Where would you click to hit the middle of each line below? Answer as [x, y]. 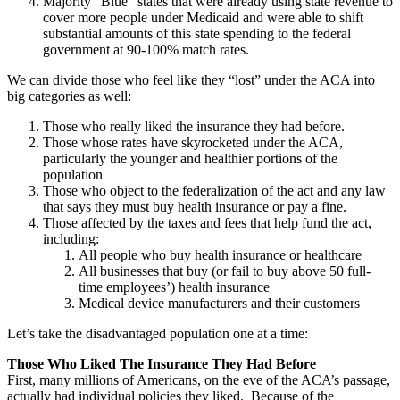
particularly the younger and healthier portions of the [190, 158]
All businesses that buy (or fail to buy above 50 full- [225, 271]
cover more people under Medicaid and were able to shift [203, 17]
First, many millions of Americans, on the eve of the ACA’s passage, [199, 379]
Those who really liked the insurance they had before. [194, 126]
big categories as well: [69, 96]
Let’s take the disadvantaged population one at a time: [158, 333]
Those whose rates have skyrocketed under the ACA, [193, 142]
